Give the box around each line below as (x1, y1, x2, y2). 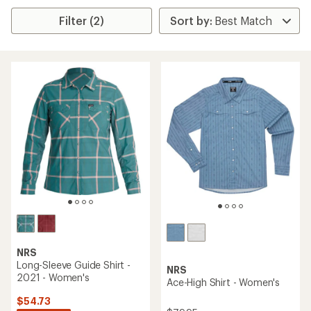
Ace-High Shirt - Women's (167, 276, 280, 289)
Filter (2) (59, 14, 105, 27)
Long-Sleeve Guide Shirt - (17, 259, 131, 271)
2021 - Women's (17, 271, 90, 283)
